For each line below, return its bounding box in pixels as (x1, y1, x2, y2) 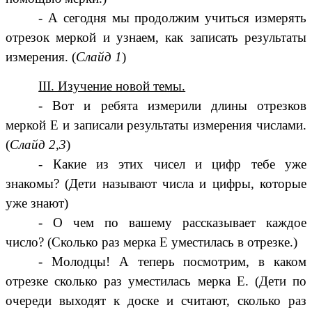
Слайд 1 (76, 49, 122, 64)
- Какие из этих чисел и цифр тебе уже (38, 157, 306, 172)
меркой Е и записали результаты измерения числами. (6, 118, 306, 133)
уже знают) (6, 196, 68, 211)
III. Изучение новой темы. (38, 79, 186, 94)
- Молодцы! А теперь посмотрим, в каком (38, 254, 306, 270)
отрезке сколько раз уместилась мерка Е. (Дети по (6, 274, 306, 289)
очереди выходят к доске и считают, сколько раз (6, 293, 306, 309)
